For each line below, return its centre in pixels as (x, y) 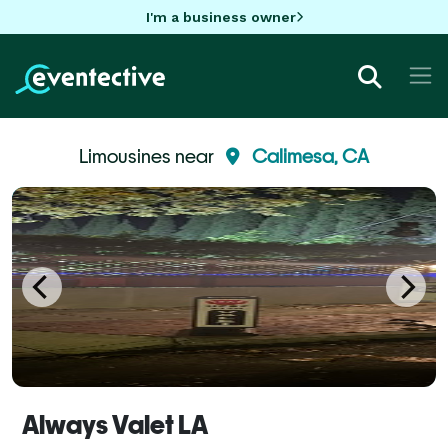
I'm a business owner (220, 16)
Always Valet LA (115, 424)
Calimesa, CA (310, 155)
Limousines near (148, 155)
